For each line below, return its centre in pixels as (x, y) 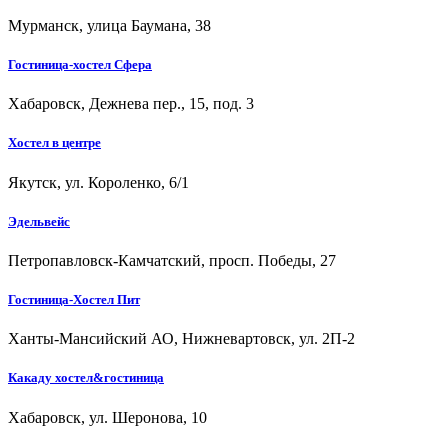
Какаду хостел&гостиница (86, 378)
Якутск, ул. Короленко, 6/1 (98, 182)
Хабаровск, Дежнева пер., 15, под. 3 (131, 104)
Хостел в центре (54, 143)
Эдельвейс (39, 221)
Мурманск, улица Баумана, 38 (109, 25)
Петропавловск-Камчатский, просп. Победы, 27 (172, 260)
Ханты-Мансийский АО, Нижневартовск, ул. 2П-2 (181, 339)
